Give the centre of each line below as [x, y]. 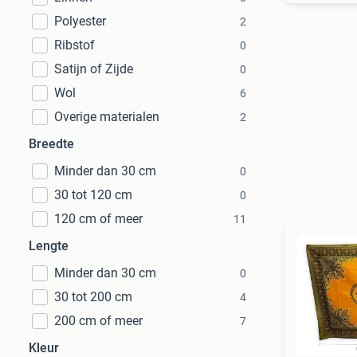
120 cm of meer [98, 219]
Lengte [49, 246]
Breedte [51, 144]
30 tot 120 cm [93, 195]
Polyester [80, 21]
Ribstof [75, 45]
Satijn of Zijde [94, 69]
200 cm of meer [98, 321]
